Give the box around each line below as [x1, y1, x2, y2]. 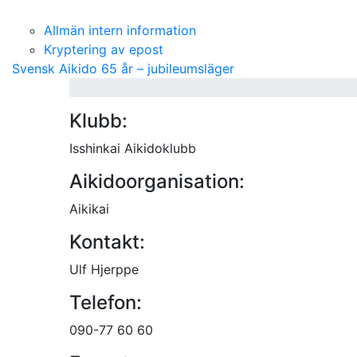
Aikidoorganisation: [69, 169, 245, 193]
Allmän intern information [44, 22, 196, 38]
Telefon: [69, 290, 142, 314]
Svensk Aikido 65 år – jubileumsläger [12, 60, 234, 76]
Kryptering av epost [44, 41, 163, 57]
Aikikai [69, 200, 109, 217]
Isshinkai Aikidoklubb [69, 139, 196, 156]
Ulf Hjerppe [69, 261, 139, 277]
